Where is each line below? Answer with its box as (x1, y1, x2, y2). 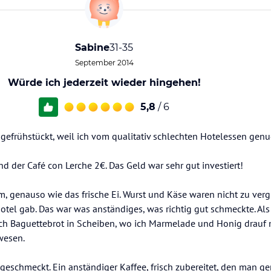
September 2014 (74, 58, 134, 67)
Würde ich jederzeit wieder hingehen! (7, 77, 201, 88)
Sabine (75, 42, 109, 53)
